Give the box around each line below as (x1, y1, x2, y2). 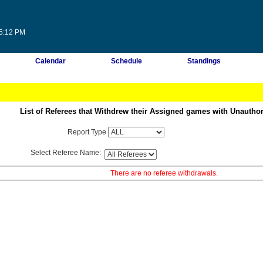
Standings (187, 57, 221, 65)
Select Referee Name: (31, 149, 103, 157)
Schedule (110, 57, 142, 65)
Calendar (35, 57, 66, 65)
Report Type (67, 128, 108, 136)
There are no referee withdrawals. (110, 169, 218, 177)
